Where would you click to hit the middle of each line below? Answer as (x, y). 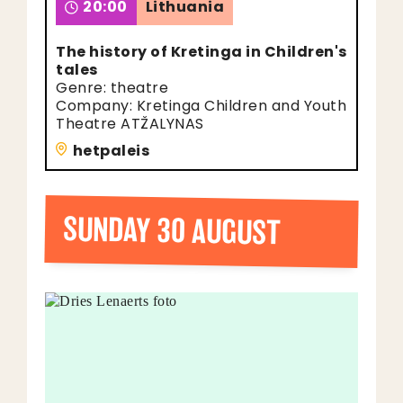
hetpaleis (111, 151)
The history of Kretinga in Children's (201, 52)
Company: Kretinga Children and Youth (201, 106)
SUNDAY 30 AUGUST (171, 231)
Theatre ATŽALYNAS (130, 124)
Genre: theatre (112, 88)
